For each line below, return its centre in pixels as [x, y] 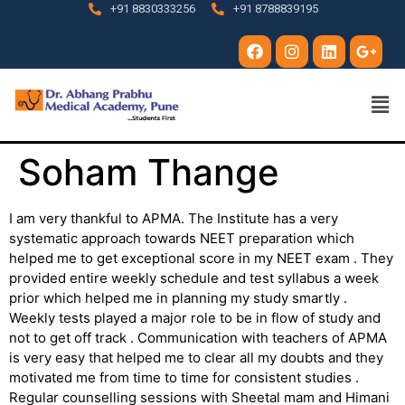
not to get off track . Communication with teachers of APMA [198, 338]
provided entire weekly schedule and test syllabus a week [194, 278]
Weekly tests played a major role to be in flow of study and [195, 318]
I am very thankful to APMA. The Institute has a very [174, 219]
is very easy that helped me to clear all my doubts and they [196, 358]
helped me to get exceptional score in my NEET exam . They [201, 259]
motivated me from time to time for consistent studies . [184, 378]
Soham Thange [149, 173]
